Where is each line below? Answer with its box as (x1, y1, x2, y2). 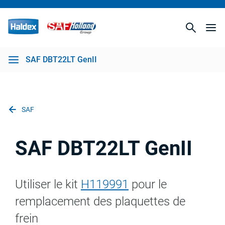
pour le (129, 177, 167, 191)
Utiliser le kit (15, 177, 81, 191)
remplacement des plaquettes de (15, 194, 185, 208)
